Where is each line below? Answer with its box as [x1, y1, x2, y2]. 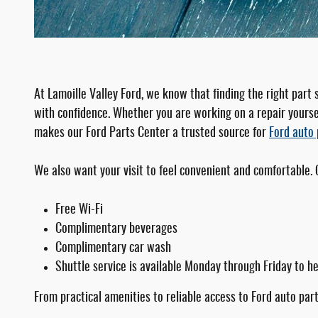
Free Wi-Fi [55, 204, 103, 216]
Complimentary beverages [55, 223, 177, 236]
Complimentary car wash [55, 242, 171, 255]
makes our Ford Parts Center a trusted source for [34, 127, 269, 140]
